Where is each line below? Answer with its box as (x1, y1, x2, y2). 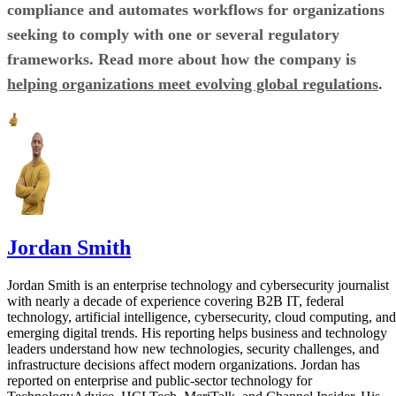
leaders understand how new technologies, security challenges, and (7, 340, 379, 356)
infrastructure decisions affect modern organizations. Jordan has (7, 356, 360, 372)
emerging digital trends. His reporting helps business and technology (7, 324, 387, 340)
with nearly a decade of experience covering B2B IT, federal (7, 293, 344, 308)
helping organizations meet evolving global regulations (7, 74, 378, 93)
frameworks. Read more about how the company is (7, 49, 356, 68)
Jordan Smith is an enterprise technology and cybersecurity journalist (7, 277, 389, 293)
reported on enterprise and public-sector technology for (7, 372, 312, 388)
